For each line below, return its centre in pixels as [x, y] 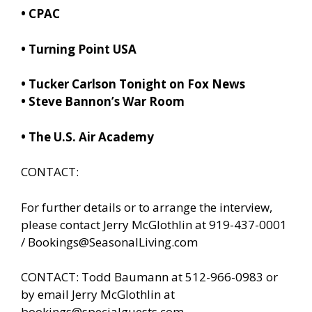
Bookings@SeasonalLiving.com [113, 242]
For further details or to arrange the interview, [147, 207]
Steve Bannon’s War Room [107, 102]
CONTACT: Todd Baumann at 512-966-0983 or [149, 277]
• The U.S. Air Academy [87, 136]
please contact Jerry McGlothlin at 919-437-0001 [154, 224]
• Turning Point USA [79, 49]
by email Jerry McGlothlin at [98, 295]
